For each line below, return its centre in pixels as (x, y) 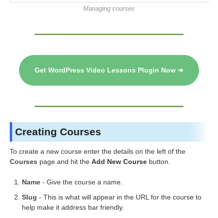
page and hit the (64, 162)
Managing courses (109, 8)
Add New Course (119, 162)
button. (159, 162)
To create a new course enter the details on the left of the (98, 152)
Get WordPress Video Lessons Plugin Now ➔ (109, 70)
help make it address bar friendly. (73, 208)
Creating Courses (58, 132)
